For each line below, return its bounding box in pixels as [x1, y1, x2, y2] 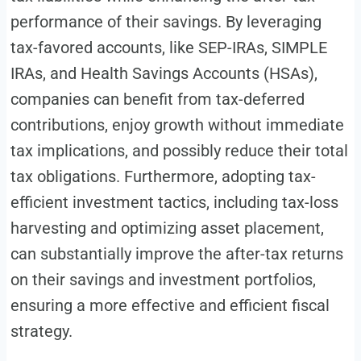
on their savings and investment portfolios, [10, 270, 316, 290]
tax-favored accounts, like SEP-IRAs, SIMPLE [10, 38, 327, 58]
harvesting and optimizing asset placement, [10, 218, 324, 239]
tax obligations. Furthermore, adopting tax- [10, 167, 316, 187]
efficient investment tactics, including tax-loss [10, 193, 338, 213]
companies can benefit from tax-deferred [10, 89, 305, 110]
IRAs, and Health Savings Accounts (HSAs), [10, 64, 317, 84]
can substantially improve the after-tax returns [10, 244, 343, 264]
